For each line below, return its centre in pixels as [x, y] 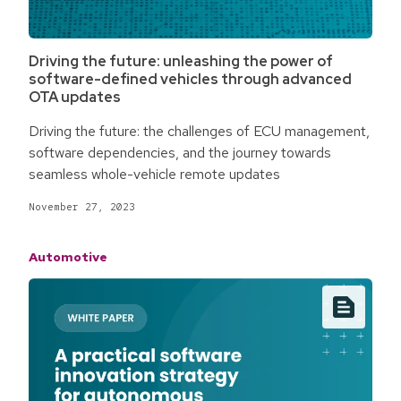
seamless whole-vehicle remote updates [154, 174]
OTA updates [75, 97]
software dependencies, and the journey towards [180, 152]
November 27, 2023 [82, 206]
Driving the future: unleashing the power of [181, 61]
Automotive [68, 256]
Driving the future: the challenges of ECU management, [199, 131]
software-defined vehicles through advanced [190, 79]
